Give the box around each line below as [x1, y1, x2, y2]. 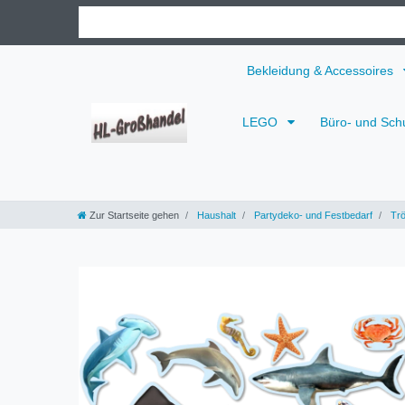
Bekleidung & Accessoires [247, 62, 397, 78]
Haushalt [194, 209, 236, 221]
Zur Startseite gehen [89, 209, 179, 221]
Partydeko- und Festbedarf [251, 209, 372, 221]
